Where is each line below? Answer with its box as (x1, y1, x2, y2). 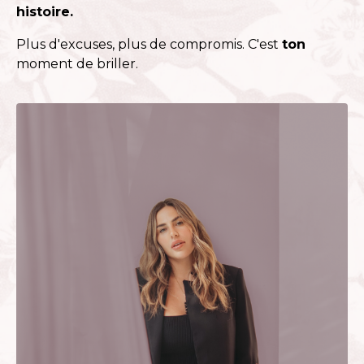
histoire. (16, 3, 73, 19)
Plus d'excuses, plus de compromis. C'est (16, 36, 282, 52)
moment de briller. (16, 55, 138, 71)
